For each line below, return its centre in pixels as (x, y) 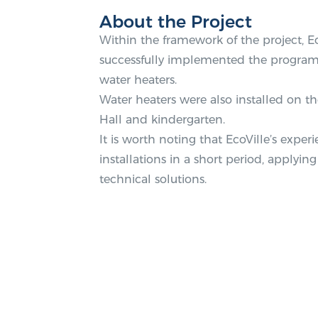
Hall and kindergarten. (162, 120)
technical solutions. (153, 179)
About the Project (176, 22)
